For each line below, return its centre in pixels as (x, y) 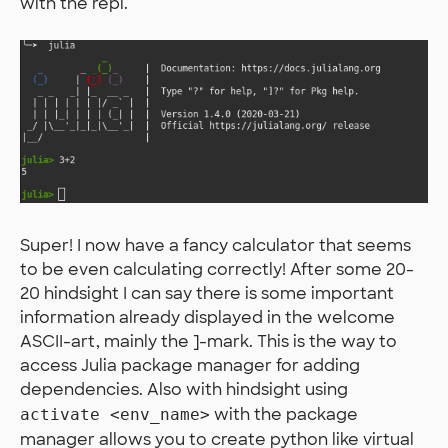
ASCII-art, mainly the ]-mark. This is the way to (208, 342)
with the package (284, 415)
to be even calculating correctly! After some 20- (217, 270)
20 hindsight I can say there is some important (207, 294)
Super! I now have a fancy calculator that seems (215, 246)
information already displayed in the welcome (207, 318)
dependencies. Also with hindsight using (184, 390)
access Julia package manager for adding (190, 366)
